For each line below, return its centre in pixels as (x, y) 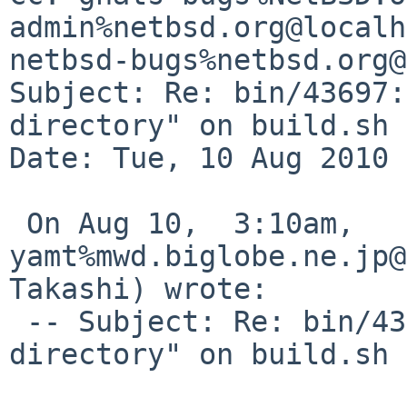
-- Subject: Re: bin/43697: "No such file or (18, 321)
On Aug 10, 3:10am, (18, 223)
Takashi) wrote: (139, 288)
